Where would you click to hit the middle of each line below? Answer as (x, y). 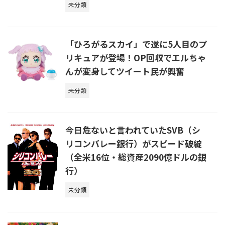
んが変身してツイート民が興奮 (125, 71)
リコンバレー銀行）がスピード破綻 (134, 143)
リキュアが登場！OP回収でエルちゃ (136, 58)
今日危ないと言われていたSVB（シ (133, 130)
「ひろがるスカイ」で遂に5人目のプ (136, 44)
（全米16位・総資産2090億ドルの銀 (136, 157)
